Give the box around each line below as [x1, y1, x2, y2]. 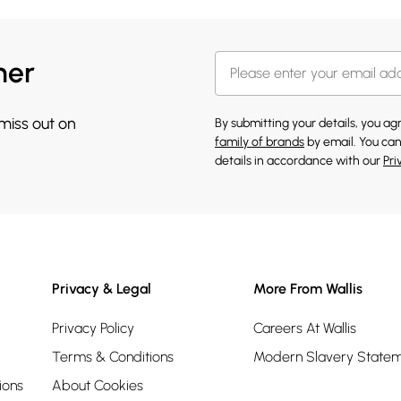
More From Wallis [253, 279, 363, 297]
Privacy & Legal [52, 279, 151, 297]
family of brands [215, 133, 304, 149]
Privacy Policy [52, 319, 134, 337]
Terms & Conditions [52, 347, 174, 365]
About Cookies [52, 376, 143, 394]
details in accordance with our [215, 152, 383, 168]
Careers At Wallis [253, 319, 356, 337]
